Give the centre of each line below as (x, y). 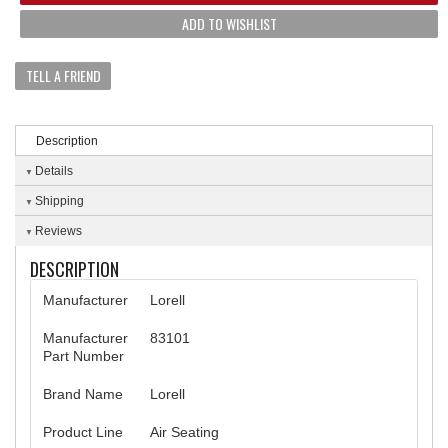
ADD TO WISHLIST (229, 23)
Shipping (59, 200)
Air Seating (184, 431)
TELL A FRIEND (63, 75)
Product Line (83, 431)
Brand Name (83, 393)
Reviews (58, 230)
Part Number (83, 355)
